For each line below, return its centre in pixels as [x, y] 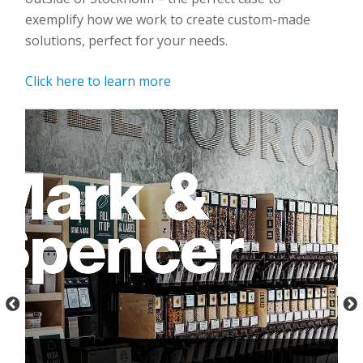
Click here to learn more [98, 81]
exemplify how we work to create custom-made [168, 20]
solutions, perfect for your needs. [126, 41]
